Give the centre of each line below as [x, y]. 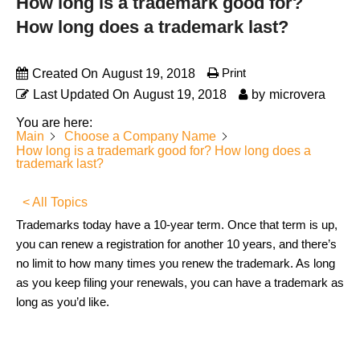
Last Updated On [81, 94]
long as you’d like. [63, 302]
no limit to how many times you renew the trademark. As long [176, 263]
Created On [65, 74]
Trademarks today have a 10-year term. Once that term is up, [177, 225]
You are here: [54, 123]
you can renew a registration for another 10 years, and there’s [176, 244]
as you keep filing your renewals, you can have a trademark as [180, 282]
